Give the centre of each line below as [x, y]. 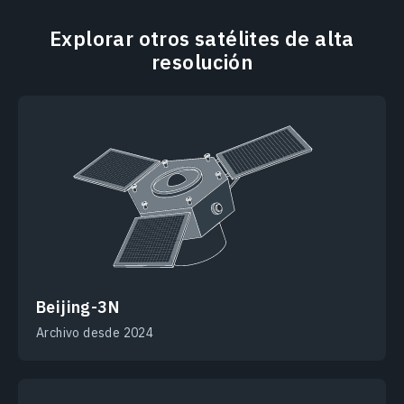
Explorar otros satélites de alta [202, 39]
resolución [202, 62]
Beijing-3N [78, 308]
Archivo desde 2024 [95, 333]
